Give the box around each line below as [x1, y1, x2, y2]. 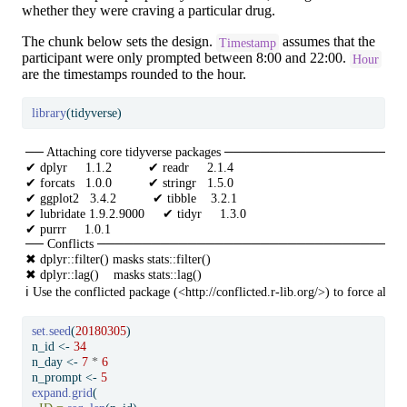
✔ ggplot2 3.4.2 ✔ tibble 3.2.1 [25, 191, 255, 205]
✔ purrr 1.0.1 [25, 222, 147, 236]
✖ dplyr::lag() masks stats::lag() [25, 267, 202, 282]
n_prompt [31, 371, 85, 385]
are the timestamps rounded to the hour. [22, 66, 246, 83]
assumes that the [278, 34, 375, 50]
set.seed [31, 324, 71, 339]
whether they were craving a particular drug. [22, 3, 275, 19]
